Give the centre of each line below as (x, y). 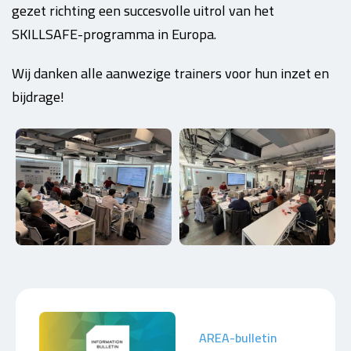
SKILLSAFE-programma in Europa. (114, 34)
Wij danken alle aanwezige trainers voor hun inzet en (170, 73)
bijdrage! (38, 97)
